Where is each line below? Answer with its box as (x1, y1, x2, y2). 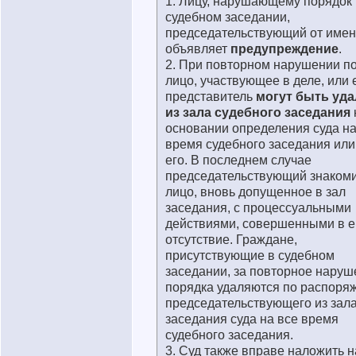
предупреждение (230, 42, 339, 56)
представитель (165, 90, 256, 103)
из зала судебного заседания (165, 106, 350, 119)
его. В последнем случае (165, 153, 311, 167)
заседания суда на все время (165, 312, 339, 326)
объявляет (165, 42, 230, 56)
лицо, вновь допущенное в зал (165, 185, 346, 199)
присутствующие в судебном (165, 249, 335, 262)
